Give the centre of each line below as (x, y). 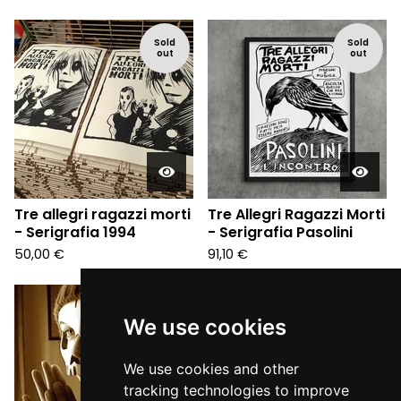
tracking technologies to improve (236, 390)
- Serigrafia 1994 (75, 232)
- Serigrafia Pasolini (280, 232)
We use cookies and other (211, 369)
